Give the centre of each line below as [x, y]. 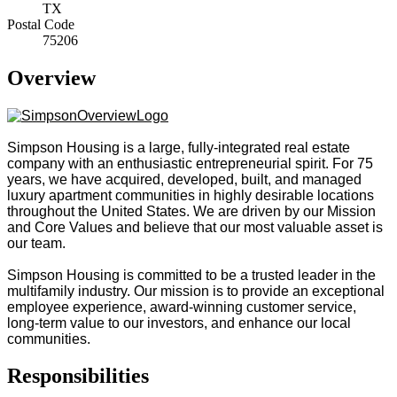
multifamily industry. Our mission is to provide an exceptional [196, 291]
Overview [51, 78]
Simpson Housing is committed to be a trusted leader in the [191, 275]
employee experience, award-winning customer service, [182, 307]
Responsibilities [78, 376]
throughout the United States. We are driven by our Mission [191, 211]
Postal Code [41, 24]
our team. [36, 243]
